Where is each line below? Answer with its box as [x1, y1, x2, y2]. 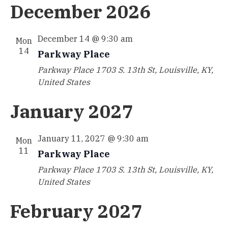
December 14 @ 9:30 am [37, 34, 133, 44]
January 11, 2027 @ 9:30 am [37, 133, 149, 144]
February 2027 [10, 199, 142, 223]
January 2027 [10, 99, 133, 123]
